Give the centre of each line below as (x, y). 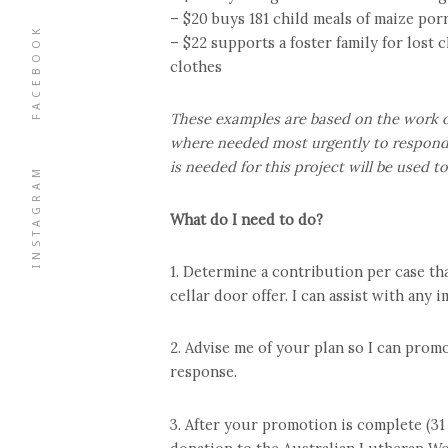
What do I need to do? (246, 219)
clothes (196, 66)
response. (203, 372)
